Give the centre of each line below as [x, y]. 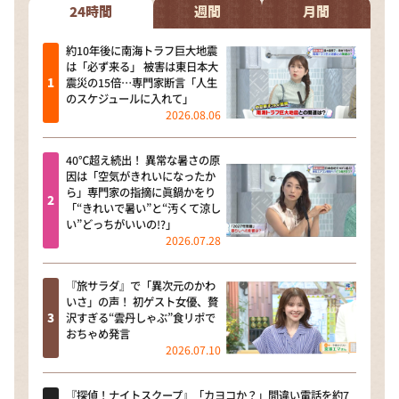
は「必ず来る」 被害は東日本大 [142, 66]
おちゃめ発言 [98, 334]
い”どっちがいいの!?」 [121, 224]
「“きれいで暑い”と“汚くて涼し [143, 208]
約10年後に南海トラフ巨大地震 [141, 50]
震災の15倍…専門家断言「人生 [141, 82]
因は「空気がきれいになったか [140, 176]
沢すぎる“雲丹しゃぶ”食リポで [140, 318]
